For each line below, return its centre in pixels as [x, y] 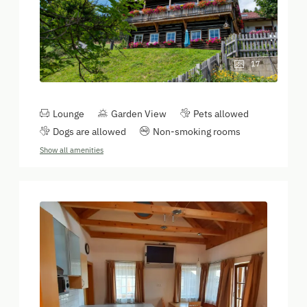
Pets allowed [221, 114]
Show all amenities [72, 150]
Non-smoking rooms [197, 132]
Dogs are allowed [89, 132]
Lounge [69, 114]
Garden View [139, 114]
